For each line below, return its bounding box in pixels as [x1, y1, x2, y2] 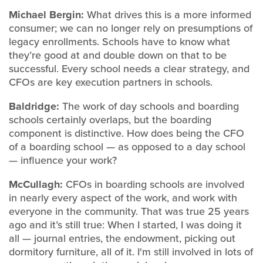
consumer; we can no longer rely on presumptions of [9, 21, 252, 36]
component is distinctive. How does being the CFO [9, 126, 244, 141]
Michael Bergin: [9, 7, 87, 22]
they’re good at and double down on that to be [9, 48, 227, 63]
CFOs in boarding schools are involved [63, 177, 244, 192]
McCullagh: [9, 177, 63, 192]
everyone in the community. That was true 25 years [9, 204, 249, 219]
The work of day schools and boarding [59, 99, 239, 114]
